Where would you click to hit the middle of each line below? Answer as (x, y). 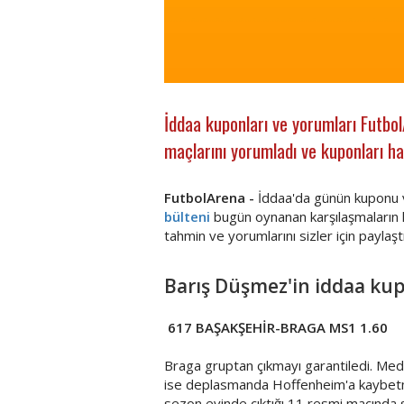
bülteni (187, 217)
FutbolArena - (211, 198)
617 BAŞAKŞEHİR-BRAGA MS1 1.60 (278, 328)
